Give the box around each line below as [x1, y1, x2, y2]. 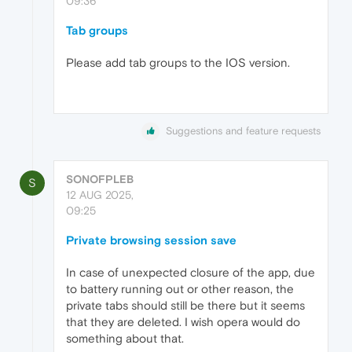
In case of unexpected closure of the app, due [66, 266, 315, 280]
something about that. [66, 332, 184, 346]
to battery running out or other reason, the [66, 282, 294, 296]
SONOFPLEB [66, 173, 134, 186]
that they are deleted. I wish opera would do [66, 315, 300, 329]
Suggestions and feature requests [166, 125, 321, 137]
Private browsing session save [66, 233, 236, 247]
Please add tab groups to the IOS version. [66, 56, 290, 70]
